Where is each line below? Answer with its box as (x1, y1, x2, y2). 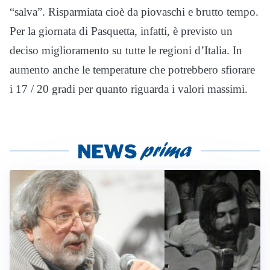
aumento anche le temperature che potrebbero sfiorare (10, 63, 255, 77)
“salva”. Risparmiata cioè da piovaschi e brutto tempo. (10, 5, 259, 19)
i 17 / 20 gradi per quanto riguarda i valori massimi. (10, 83, 248, 96)
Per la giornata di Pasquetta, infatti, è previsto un (10, 25, 233, 38)
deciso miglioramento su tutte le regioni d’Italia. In (10, 44, 242, 57)
